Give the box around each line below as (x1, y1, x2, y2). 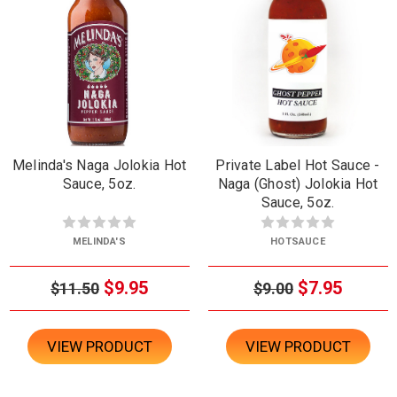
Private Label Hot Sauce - (215, 156, 380, 174)
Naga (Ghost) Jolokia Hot (217, 175, 378, 192)
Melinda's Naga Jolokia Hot (12, 156, 187, 174)
